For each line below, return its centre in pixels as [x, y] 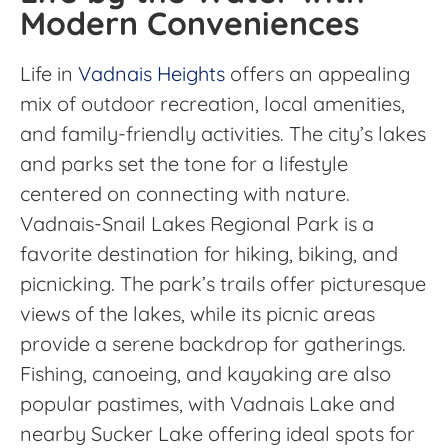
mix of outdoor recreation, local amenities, [212, 103]
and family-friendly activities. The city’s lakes [223, 133]
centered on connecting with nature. [185, 193]
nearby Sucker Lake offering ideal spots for [217, 433]
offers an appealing [317, 73]
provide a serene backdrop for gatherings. [213, 343]
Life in [49, 73]
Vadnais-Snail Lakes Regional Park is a [197, 223]
